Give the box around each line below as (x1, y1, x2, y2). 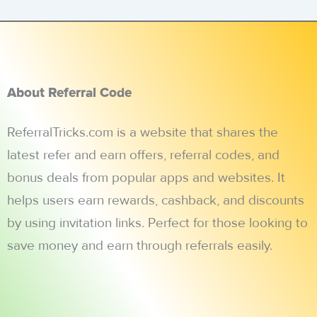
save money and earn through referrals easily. (7, 238, 272, 255)
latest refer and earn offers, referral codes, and (7, 147, 279, 164)
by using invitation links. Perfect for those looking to (7, 215, 308, 232)
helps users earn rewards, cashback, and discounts (7, 192, 304, 209)
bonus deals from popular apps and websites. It (7, 170, 285, 187)
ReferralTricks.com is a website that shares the (7, 125, 278, 142)
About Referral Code (7, 86, 132, 100)
